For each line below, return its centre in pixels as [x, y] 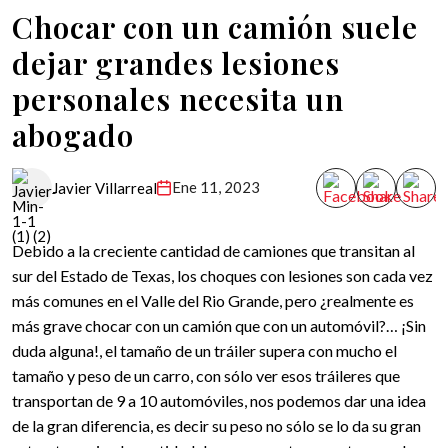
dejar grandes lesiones [176, 63]
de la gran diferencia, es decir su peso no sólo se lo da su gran [216, 425]
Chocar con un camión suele [215, 27]
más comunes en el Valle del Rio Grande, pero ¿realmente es [213, 300]
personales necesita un [178, 99]
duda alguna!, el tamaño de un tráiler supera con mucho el [204, 350]
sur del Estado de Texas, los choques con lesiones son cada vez [222, 275]
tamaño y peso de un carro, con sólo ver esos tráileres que [206, 375]
